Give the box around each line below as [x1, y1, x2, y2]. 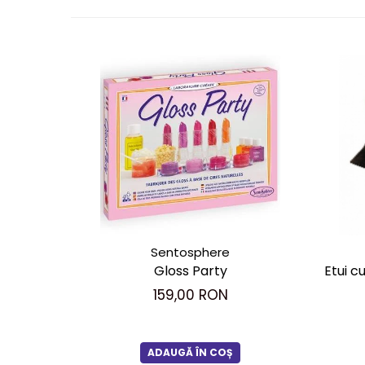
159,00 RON [152, 285, 228, 305]
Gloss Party [153, 262, 227, 280]
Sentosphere [151, 244, 230, 261]
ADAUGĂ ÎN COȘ [147, 345, 233, 359]
